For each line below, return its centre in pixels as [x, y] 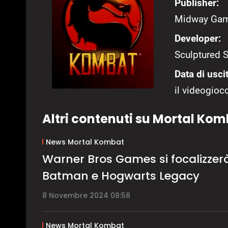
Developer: [198, 38]
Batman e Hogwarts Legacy [121, 176]
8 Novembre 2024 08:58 [86, 195]
